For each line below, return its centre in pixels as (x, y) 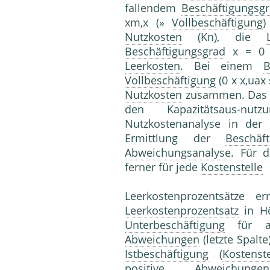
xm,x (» (149, 23)
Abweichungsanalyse (178, 153)
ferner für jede (163, 167)
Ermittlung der (175, 138)
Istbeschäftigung (167, 254)
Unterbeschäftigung (175, 225)
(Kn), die (224, 37)
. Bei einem (222, 66)
